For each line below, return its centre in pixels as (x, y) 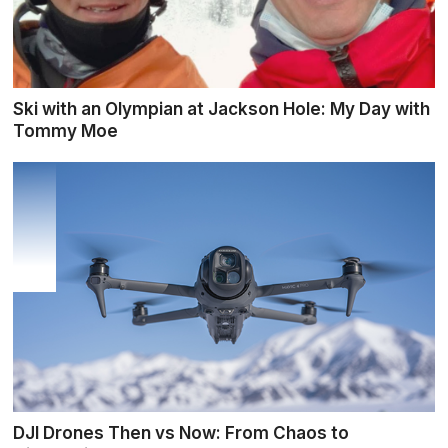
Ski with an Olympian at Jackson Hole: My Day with (222, 109)
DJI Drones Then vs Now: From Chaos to (181, 433)
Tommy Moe (66, 131)
